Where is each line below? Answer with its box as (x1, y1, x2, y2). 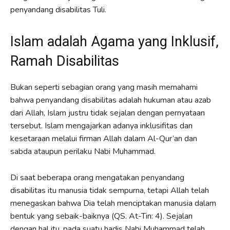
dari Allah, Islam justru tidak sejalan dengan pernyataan (10, 107, 205, 119)
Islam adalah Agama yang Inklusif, (10, 33, 219, 50)
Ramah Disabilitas (10, 52, 119, 69)
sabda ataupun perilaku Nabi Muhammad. (10, 145, 156, 157)
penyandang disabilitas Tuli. (10, 4, 106, 15)
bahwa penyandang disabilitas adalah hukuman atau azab (10, 94, 211, 106)
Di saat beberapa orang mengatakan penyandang (10, 171, 184, 183)
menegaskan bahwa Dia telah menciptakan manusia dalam (10, 197, 216, 209)
